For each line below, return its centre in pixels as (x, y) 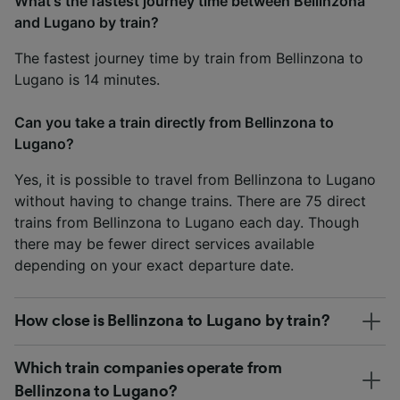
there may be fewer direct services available (164, 243)
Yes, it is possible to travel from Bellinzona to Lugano (195, 179)
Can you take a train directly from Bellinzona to (174, 122)
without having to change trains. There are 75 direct (190, 200)
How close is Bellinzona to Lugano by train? (172, 320)
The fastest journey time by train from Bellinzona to (189, 58)
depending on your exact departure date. (154, 265)
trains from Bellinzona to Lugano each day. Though (187, 222)
